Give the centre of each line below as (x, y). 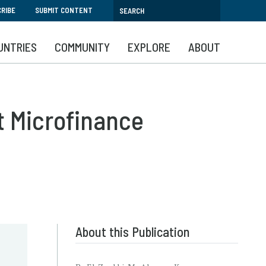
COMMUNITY (82, 47)
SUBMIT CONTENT (64, 10)
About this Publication (132, 232)
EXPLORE (149, 47)
